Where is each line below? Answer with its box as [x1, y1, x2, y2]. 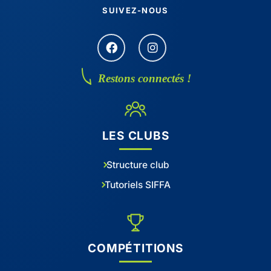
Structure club [106, 158, 169, 171]
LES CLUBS [102, 128, 169, 143]
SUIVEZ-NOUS [102, 5, 169, 15]
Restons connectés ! [98, 71, 191, 85]
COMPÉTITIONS [88, 241, 183, 255]
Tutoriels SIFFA [105, 178, 171, 191]
